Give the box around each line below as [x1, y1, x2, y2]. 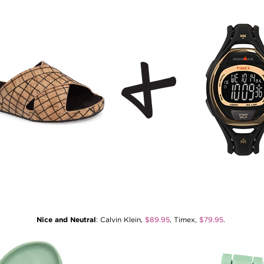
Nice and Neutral [37, 215, 96, 224]
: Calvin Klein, [96, 215, 145, 224]
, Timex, [170, 215, 199, 224]
